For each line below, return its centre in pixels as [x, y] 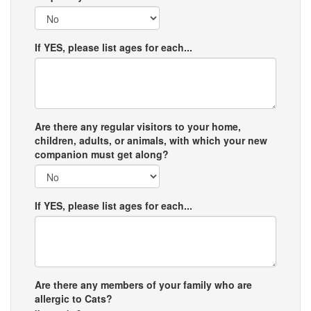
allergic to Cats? [74, 299]
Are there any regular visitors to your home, [138, 126]
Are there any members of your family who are [143, 285]
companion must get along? [102, 154]
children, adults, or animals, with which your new [151, 140]
